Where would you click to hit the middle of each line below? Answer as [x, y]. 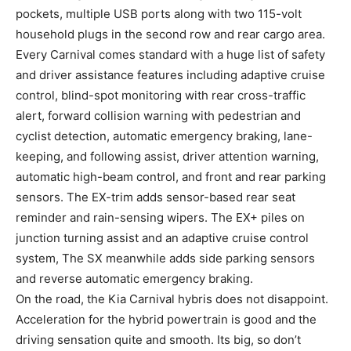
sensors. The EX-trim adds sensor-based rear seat [156, 197]
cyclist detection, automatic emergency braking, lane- [164, 136]
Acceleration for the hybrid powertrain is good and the [166, 319]
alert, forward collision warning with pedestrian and [158, 115]
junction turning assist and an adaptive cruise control [162, 237]
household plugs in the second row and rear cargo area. [170, 34]
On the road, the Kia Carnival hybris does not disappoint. [172, 299]
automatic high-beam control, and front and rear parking [171, 176]
